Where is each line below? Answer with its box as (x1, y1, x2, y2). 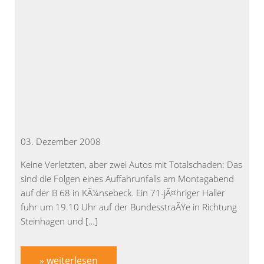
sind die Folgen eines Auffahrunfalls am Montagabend (21, 173, 234, 185)
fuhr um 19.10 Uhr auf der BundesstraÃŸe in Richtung (21, 201, 237, 213)
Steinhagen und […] (21, 215, 98, 227)
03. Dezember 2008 (21, 136, 101, 148)
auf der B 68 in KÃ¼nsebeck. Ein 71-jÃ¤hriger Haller (21, 187, 225, 199)
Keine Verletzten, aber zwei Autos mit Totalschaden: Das (21, 159, 242, 171)
